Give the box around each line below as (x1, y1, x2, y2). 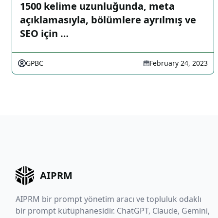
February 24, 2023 (149, 58, 208, 68)
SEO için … (20, 27, 69, 40)
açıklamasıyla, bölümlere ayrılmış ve (20, 13, 196, 26)
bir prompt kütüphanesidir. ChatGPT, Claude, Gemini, (16, 205, 210, 217)
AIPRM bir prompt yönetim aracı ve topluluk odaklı (16, 194, 201, 205)
